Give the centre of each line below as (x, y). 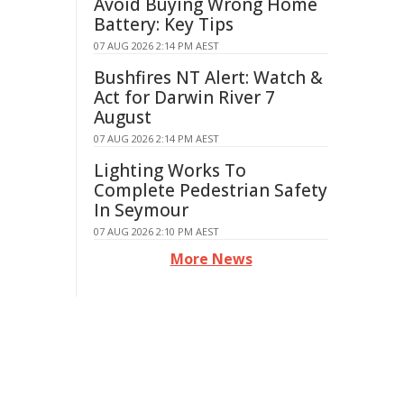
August (123, 117)
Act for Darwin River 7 (184, 97)
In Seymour (141, 210)
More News (211, 259)
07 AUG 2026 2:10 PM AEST (156, 231)
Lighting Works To (170, 170)
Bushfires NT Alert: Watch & (208, 78)
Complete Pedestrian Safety (211, 190)
